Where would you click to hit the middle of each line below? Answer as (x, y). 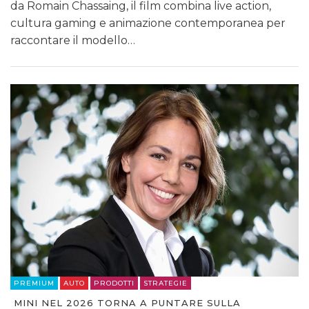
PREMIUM (34, 283)
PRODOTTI (114, 283)
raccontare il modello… (73, 41)
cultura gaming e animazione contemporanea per (148, 23)
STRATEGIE (166, 283)
